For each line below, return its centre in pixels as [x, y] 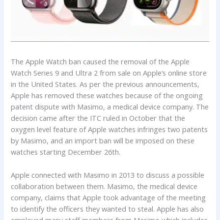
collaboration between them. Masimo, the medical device [104, 186]
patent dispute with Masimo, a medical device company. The [110, 107]
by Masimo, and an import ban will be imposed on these [103, 141]
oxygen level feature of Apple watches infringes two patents [110, 129]
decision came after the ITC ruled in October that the [98, 118]
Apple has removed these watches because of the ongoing [107, 96]
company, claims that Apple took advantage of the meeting [109, 197]
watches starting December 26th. [66, 152]
